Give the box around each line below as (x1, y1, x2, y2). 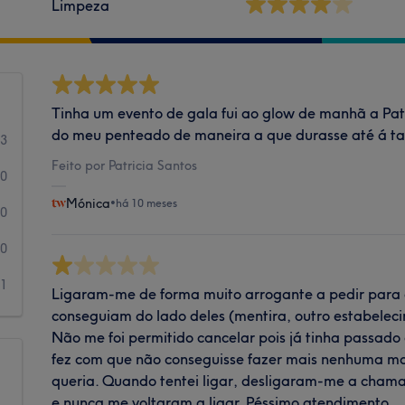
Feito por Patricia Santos (52, 156, 198, 174)
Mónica (66, 194, 111, 212)
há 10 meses (116, 195, 178, 210)
